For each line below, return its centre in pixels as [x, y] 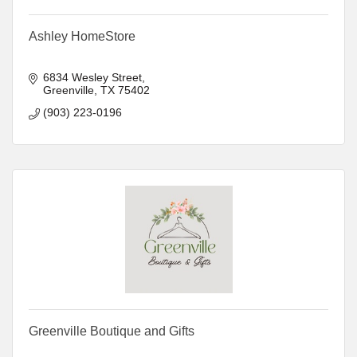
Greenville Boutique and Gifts [112, 331]
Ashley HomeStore [82, 36]
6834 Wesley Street [92, 77]
